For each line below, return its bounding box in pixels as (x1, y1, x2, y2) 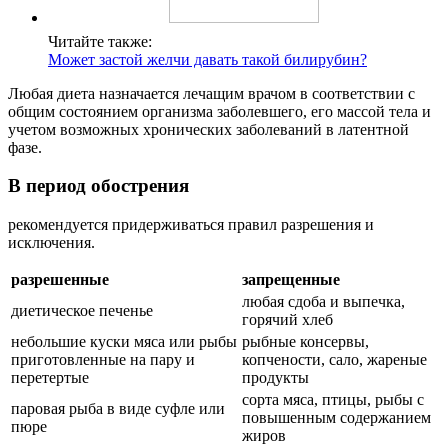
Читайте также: (48, 32, 152, 50)
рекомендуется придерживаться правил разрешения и (8, 216, 374, 234)
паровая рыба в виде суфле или (11, 400, 225, 418)
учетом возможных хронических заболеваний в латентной (8, 120, 409, 138)
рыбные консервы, (242, 333, 369, 351)
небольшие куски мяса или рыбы (11, 333, 237, 351)
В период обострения (8, 175, 189, 197)
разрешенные (11, 271, 109, 289)
